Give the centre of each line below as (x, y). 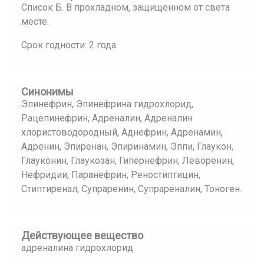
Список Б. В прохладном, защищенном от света (126, 7)
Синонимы (47, 92)
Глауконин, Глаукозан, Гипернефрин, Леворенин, (128, 161)
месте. (35, 22)
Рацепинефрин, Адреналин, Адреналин (107, 118)
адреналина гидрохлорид (77, 248)
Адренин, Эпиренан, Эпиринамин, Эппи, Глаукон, (127, 146)
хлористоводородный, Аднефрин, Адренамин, (122, 132)
